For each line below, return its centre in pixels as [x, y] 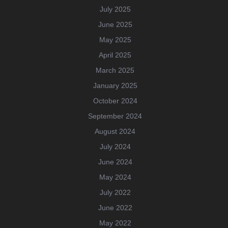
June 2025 [115, 25]
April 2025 [115, 55]
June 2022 [115, 208]
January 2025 [115, 86]
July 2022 [115, 193]
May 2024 [115, 177]
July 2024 [115, 147]
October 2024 [115, 101]
